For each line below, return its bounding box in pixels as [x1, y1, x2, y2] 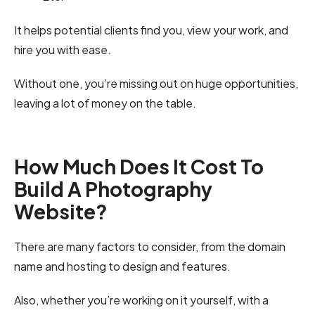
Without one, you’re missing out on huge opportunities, [14, 76, 298, 91]
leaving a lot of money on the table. [14, 96, 196, 111]
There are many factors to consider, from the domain [14, 239, 285, 255]
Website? [14, 199, 108, 224]
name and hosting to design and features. [14, 259, 231, 274]
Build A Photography [14, 176, 212, 202]
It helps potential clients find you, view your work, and [14, 22, 288, 38]
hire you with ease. [14, 42, 111, 58]
